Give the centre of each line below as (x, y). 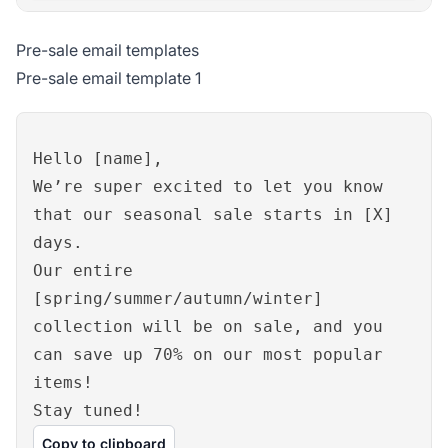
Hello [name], (98, 158)
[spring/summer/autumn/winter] (178, 298)
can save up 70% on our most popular (208, 354)
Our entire (83, 270)
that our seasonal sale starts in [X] (213, 214)
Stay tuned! (88, 410)
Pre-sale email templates (107, 49)
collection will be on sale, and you (208, 326)
